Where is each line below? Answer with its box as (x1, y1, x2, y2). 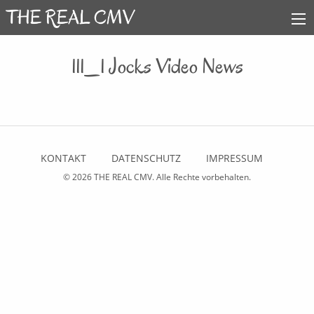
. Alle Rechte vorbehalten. (152, 171, 251, 184)
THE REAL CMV (94, 171, 152, 184)
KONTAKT (40, 151, 86, 165)
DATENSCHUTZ (111, 151, 181, 165)
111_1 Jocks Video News (71, 53, 243, 80)
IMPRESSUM (205, 151, 263, 165)
